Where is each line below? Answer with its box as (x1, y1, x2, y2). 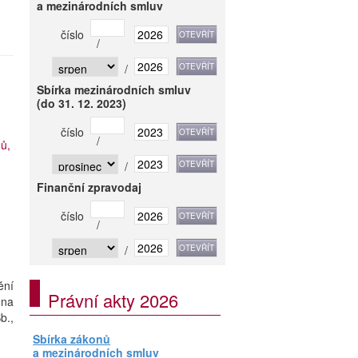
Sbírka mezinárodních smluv (37, 82, 192, 97)
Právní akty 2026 (48, 288, 178, 312)
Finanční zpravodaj (37, 179, 142, 195)
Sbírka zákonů (33, 331, 111, 347)
